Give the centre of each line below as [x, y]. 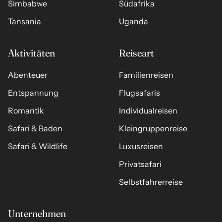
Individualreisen [148, 110]
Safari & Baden [35, 128]
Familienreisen [146, 75]
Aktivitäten [31, 53]
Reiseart [137, 53]
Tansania [25, 21]
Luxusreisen [141, 146]
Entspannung [33, 92]
